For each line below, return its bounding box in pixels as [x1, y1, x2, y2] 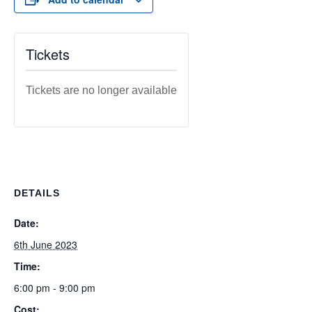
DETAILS [14, 187, 60, 198]
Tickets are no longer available [26, 84, 177, 96]
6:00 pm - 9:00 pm [14, 281, 95, 295]
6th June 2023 [14, 237, 77, 251]
